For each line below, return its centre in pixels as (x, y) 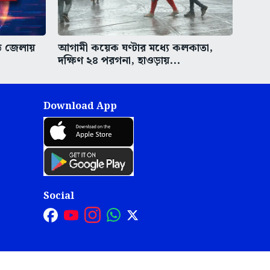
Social (58, 196)
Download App (80, 107)
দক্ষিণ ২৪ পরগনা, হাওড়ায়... (119, 61)
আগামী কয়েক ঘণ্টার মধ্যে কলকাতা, (135, 48)
